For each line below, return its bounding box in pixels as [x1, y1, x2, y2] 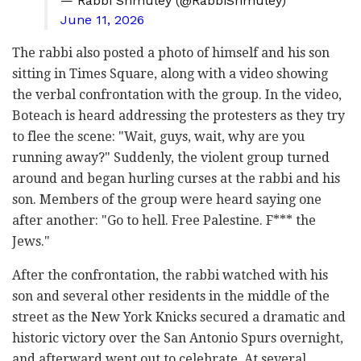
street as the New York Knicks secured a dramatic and [12, 309, 346, 326]
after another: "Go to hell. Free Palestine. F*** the [12, 213, 316, 229]
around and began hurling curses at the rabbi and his [12, 171, 340, 187]
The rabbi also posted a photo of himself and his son [12, 45, 330, 61]
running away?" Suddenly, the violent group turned [12, 150, 330, 166]
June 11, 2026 [60, 12, 144, 28]
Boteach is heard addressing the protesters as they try [12, 108, 345, 124]
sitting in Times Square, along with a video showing [12, 66, 328, 82]
